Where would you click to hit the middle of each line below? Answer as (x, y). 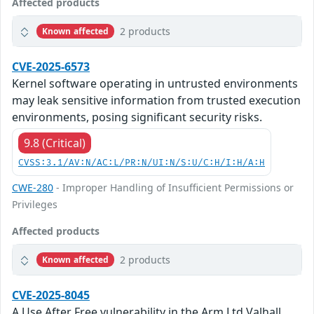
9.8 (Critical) (55, 143)
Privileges (35, 205)
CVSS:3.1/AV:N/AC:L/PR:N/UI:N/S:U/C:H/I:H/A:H (142, 163)
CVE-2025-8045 (51, 295)
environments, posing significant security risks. (137, 117)
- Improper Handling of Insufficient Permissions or (173, 188)
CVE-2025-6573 (51, 67)
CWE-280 (33, 188)
